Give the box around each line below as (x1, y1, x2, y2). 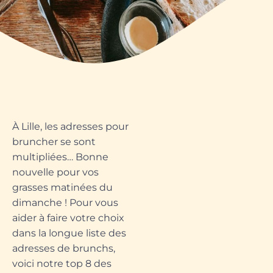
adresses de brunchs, (12, 243, 115, 255)
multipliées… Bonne (12, 151, 108, 163)
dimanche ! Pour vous (12, 197, 118, 209)
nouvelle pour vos (12, 166, 99, 179)
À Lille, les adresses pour (12, 121, 129, 133)
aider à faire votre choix (12, 212, 124, 224)
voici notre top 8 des (12, 258, 112, 270)
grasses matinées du (12, 182, 113, 194)
